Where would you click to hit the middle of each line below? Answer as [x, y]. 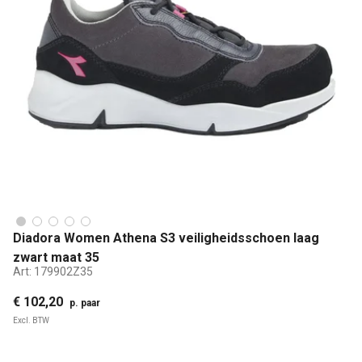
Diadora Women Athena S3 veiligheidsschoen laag [166, 238]
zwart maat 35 [56, 257]
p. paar [85, 303]
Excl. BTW [31, 321]
